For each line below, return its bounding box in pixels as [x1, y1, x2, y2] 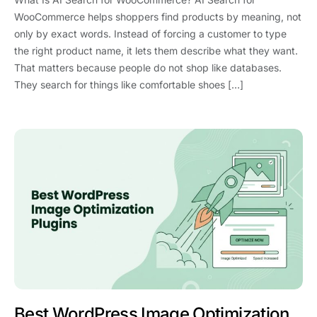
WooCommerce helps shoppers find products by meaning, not [14, 10, 301, 23]
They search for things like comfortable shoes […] [14, 78, 243, 91]
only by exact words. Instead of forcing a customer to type [14, 27, 287, 40]
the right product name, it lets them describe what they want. [14, 44, 298, 57]
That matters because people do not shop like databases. [14, 61, 282, 74]
